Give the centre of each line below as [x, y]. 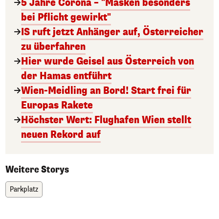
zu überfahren [53, 46]
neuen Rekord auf [61, 134]
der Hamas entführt [66, 76]
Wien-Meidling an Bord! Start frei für [106, 90]
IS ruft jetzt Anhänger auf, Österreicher [112, 32]
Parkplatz [24, 189]
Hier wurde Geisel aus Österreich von [108, 61]
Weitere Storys [37, 169]
